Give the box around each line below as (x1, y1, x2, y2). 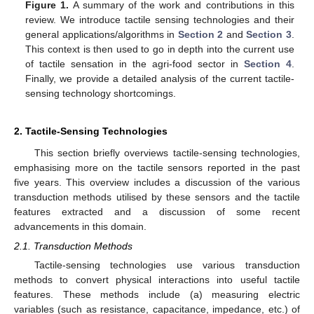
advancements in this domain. (14, 220, 146, 232)
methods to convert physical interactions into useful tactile (14, 273, 300, 285)
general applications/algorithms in (25, 28, 178, 40)
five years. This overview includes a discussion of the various (14, 176, 300, 188)
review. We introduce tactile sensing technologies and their (25, 13, 294, 25)
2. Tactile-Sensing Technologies (14, 125, 168, 137)
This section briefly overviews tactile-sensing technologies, (34, 146, 300, 158)
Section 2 (177, 28, 224, 40)
